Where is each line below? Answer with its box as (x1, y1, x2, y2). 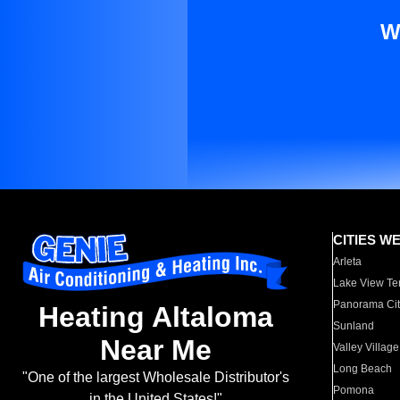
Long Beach (333, 362, 393, 375)
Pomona (333, 384, 375, 396)
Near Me (99, 334, 212, 367)
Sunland (333, 320, 375, 332)
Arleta (333, 255, 362, 268)
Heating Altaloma (37, 301, 273, 334)
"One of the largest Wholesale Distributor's (21, 370, 289, 386)
